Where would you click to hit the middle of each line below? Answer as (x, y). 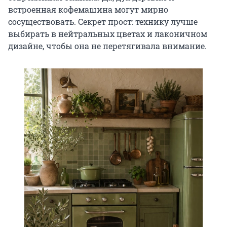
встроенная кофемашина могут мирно (88, 10)
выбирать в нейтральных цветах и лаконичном (108, 34)
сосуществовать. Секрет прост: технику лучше (103, 22)
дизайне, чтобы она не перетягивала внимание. (107, 46)
